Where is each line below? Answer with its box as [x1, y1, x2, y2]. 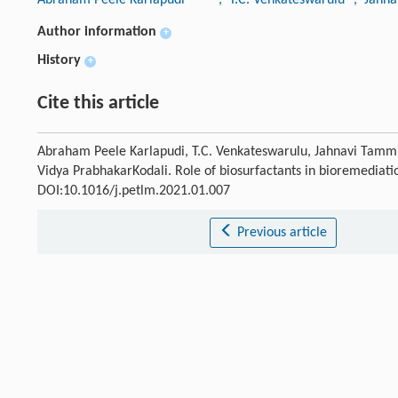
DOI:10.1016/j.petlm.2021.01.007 [37, 183, 230, 198]
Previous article [236, 225, 327, 240]
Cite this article [37, 92, 159, 114]
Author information [37, 24, 156, 39]
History [37, 52, 81, 68]
